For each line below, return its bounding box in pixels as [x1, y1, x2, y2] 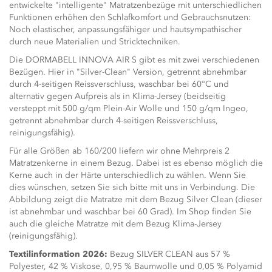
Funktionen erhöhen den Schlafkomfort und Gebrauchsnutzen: [9, 12, 251, 22]
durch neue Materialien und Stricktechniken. [9, 36, 180, 47]
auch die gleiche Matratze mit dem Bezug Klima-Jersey [9, 219, 222, 229]
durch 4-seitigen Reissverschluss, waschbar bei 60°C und [9, 79, 229, 89]
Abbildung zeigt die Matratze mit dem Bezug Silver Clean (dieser [9, 194, 262, 205]
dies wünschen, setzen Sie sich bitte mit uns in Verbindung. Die [9, 182, 255, 192]
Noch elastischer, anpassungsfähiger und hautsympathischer [9, 24, 242, 35]
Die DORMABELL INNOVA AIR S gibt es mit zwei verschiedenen [9, 55, 259, 65]
